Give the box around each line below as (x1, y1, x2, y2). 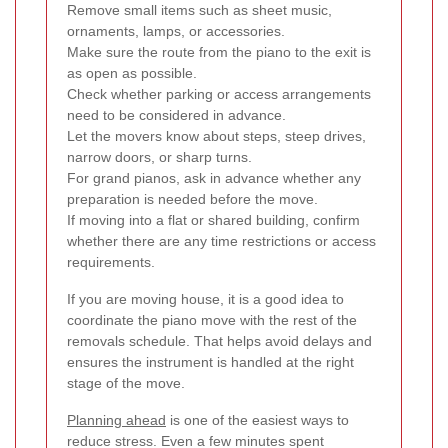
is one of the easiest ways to (166, 411, 349, 428)
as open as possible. (67, 64, 197, 81)
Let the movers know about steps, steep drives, (67, 127, 366, 144)
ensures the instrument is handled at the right (67, 353, 354, 370)
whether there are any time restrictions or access (67, 232, 376, 249)
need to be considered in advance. (67, 106, 286, 123)
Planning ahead (67, 411, 166, 428)
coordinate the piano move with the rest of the (67, 311, 357, 328)
